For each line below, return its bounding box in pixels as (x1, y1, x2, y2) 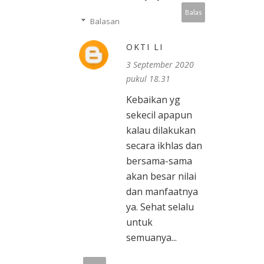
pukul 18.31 (126, 73, 170, 85)
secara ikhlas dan (126, 139, 202, 153)
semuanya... (126, 231, 177, 245)
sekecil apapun (126, 108, 192, 122)
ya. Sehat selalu (126, 200, 194, 214)
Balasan (90, 16, 120, 27)
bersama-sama (126, 154, 192, 168)
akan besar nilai (126, 170, 196, 183)
